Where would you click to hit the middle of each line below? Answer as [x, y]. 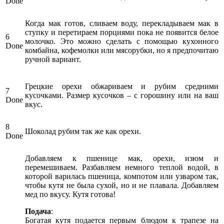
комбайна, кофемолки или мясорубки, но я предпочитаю [122, 50]
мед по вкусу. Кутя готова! [70, 194]
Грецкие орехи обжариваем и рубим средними [122, 86]
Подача [38, 211]
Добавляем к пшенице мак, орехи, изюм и [122, 158]
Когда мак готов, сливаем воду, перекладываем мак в [122, 23]
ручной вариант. [53, 59]
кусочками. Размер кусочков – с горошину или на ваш [122, 95]
